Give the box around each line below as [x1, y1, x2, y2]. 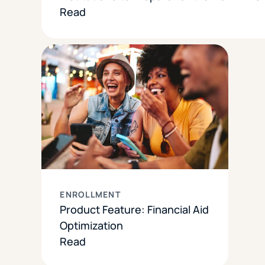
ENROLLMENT [60, 188, 121, 200]
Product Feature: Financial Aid [60, 202, 209, 216]
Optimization [60, 218, 124, 232]
